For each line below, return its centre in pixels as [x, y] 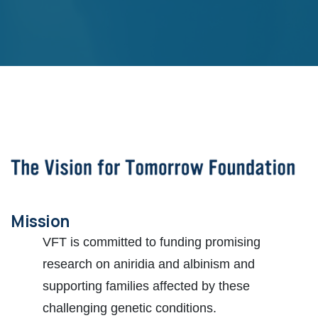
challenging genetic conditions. [130, 308]
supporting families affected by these [146, 286]
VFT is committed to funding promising [152, 242]
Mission [40, 221]
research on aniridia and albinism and [149, 264]
